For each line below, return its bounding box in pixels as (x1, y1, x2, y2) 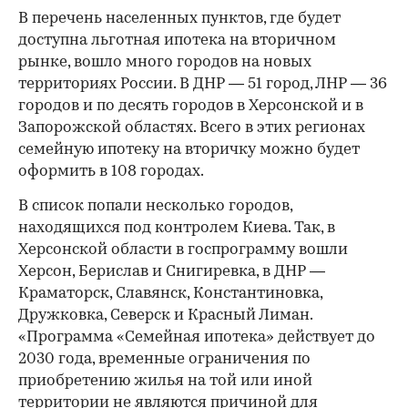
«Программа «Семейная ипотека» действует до (18, 330, 375, 346)
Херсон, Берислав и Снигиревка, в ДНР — (18, 264, 325, 280)
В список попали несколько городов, (18, 199, 292, 215)
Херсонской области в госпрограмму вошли (18, 242, 348, 259)
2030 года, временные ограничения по (18, 352, 311, 368)
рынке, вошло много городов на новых (18, 55, 311, 71)
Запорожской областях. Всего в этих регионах (18, 120, 365, 137)
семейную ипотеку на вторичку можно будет (18, 142, 360, 158)
